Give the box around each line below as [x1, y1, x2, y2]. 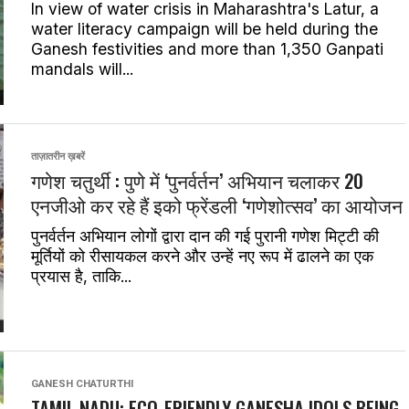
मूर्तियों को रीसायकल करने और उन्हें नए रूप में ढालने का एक [31, 246, 373, 266]
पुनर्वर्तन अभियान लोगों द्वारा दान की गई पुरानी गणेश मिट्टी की [31, 226, 379, 246]
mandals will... [31, 59, 133, 79]
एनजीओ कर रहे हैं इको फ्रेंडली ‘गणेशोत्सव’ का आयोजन [31, 191, 403, 219]
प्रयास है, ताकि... [31, 267, 131, 286]
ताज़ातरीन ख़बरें [31, 151, 85, 163]
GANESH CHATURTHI [31, 378, 133, 390]
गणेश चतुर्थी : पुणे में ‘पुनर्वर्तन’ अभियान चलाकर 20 [31, 166, 363, 194]
